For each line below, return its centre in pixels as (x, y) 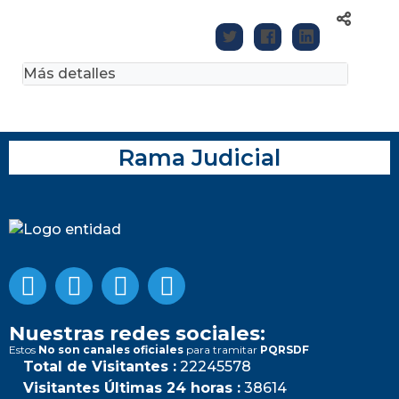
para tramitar (222, 349)
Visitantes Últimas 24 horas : (132, 387)
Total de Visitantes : (100, 366)
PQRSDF (285, 349)
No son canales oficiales (111, 349)
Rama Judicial (199, 157)
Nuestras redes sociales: (137, 333)
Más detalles (69, 73)
